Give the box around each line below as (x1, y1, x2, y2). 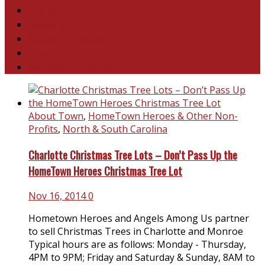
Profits (28, 122, 58, 135)
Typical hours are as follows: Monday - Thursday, (28, 238, 246, 251)
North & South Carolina (63, 122, 167, 135)
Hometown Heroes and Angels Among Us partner (28, 212, 249, 225)
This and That (28, 2, 79, 17)
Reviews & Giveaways (28, 31, 105, 46)
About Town (28, 109, 83, 122)
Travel (28, 45, 50, 60)
